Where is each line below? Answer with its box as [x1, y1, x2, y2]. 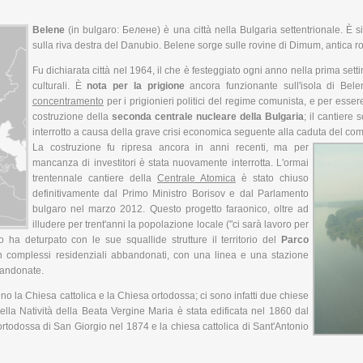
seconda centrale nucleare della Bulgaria [112, 110, 305, 122]
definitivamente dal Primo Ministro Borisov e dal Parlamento [32, 187, 309, 199]
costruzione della [32, 110, 113, 122]
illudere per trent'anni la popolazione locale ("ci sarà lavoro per [32, 218, 309, 230]
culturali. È [32, 79, 88, 92]
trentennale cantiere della [32, 172, 157, 184]
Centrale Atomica [157, 172, 236, 184]
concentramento [32, 95, 104, 107]
